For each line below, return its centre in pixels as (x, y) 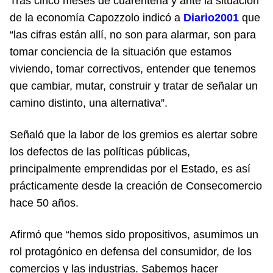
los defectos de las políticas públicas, (100, 151)
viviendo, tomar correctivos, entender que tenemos (133, 69)
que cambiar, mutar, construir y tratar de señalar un (134, 86)
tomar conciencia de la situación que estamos (121, 51)
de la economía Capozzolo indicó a (97, 17)
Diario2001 (211, 17)
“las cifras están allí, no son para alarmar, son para (133, 34)
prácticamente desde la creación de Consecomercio (136, 186)
